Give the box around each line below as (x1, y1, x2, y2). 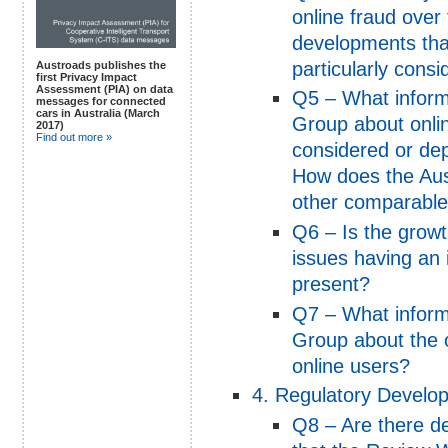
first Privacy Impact (36, 71, 137, 84)
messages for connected (36, 95, 166, 108)
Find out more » (36, 131, 112, 144)
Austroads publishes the (36, 59, 166, 72)
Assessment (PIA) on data (36, 83, 173, 96)
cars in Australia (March (36, 107, 160, 120)
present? (292, 272, 370, 295)
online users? (292, 354, 410, 377)
